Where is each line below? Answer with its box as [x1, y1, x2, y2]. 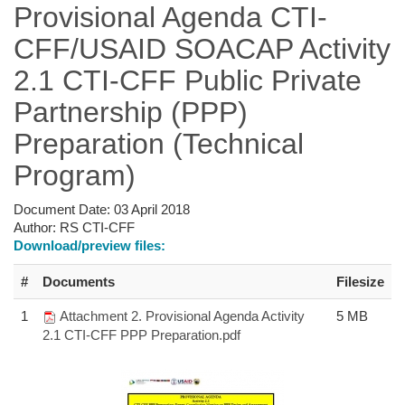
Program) [14, 158, 136, 192]
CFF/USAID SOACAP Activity [14, 32, 391, 65]
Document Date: [14, 201, 114, 217]
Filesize [336, 273, 384, 289]
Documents [42, 273, 115, 289]
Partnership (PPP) [14, 95, 248, 128]
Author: [14, 219, 60, 235]
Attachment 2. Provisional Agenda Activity [60, 307, 305, 324]
